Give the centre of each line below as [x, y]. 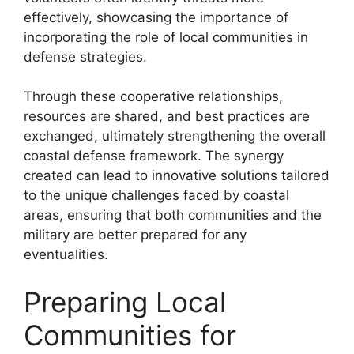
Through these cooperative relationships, [153, 96]
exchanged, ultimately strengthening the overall [175, 136]
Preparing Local [125, 301]
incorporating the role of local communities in [166, 37]
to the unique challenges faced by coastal [156, 195]
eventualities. [66, 254]
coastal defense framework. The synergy [154, 156]
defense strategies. [85, 56]
